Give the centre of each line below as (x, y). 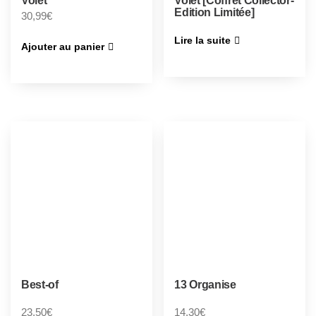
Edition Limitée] (214, 13)
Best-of (40, 285)
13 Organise (205, 285)
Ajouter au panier (63, 46)
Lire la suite (203, 41)
